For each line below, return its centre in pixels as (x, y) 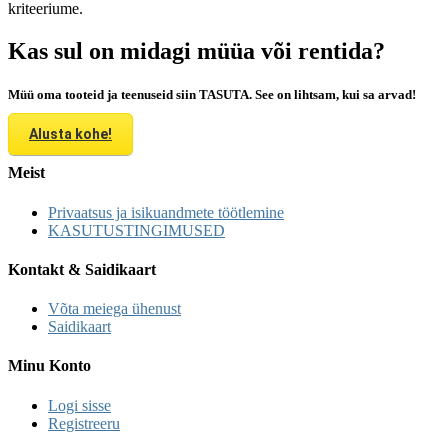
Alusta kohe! (70, 134)
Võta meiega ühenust (114, 309)
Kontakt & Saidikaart (82, 269)
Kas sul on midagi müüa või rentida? (196, 50)
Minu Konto (49, 366)
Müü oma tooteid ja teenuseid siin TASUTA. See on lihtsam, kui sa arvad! (212, 94)
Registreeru (84, 423)
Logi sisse (79, 405)
